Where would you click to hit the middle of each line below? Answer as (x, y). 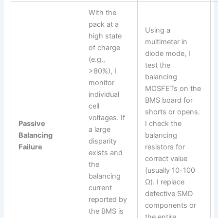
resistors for (165, 147)
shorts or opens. (173, 112)
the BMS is (106, 211)
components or (171, 205)
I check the (163, 123)
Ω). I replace (165, 182)
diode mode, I (168, 53)
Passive (32, 123)
